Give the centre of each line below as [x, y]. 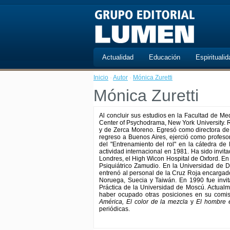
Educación [165, 57]
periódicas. [114, 209]
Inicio [101, 78]
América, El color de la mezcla [144, 202]
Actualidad [118, 57]
